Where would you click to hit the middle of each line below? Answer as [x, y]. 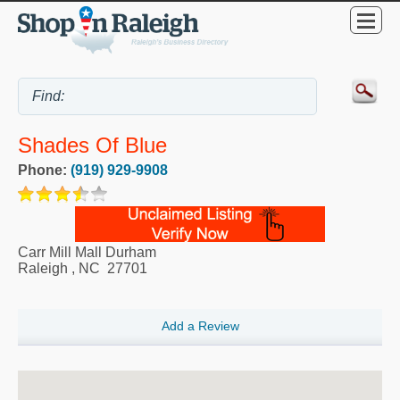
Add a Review [200, 325]
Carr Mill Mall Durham [87, 252]
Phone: [44, 170]
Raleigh [43, 268]
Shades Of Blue [92, 145]
